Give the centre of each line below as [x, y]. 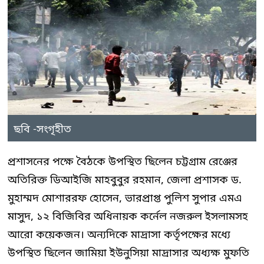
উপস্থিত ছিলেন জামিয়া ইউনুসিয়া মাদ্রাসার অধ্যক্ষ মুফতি [128, 253]
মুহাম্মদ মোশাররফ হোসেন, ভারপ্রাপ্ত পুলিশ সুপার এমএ [125, 199]
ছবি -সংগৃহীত [42, 130]
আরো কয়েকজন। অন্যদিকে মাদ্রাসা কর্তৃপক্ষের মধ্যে [119, 235]
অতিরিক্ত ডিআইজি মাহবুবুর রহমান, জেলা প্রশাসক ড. [125, 180]
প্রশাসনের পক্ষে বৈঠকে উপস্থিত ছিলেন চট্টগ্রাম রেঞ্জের [123, 162]
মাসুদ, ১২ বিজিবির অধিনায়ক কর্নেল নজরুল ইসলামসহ [128, 217]
